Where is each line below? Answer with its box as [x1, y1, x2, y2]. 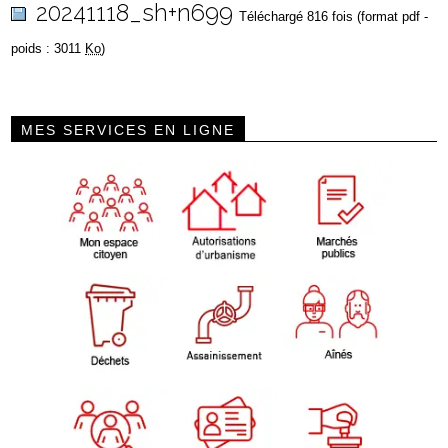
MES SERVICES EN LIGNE [21, 121, 236, 138]
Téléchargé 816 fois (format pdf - [239, 8, 429, 24]
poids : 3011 [11, 40, 86, 56]
